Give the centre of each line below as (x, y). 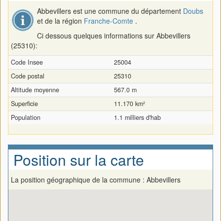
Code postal (28, 76)
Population (26, 117)
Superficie (24, 104)
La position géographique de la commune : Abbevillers (96, 180)
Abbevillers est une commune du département (110, 11)
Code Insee (27, 62)
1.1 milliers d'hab (137, 117)
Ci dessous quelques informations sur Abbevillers (114, 36)
